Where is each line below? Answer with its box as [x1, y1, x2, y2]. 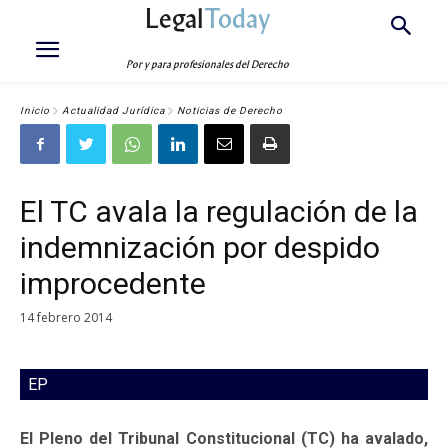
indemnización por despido [20, 230, 380, 265]
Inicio [20, 105, 50, 117]
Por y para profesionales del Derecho [126, 58, 290, 71]
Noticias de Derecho [177, 105, 283, 117]
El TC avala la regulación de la [20, 194, 418, 229]
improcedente [20, 266, 206, 301]
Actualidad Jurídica [62, 105, 165, 117]
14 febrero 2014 [20, 308, 112, 326]
